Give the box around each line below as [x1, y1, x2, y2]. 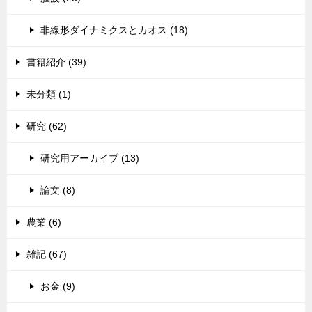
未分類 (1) [26, 88, 71, 100]
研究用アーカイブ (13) [40, 153, 139, 164]
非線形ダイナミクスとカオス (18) [40, 24, 188, 36]
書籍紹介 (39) [26, 56, 86, 68]
